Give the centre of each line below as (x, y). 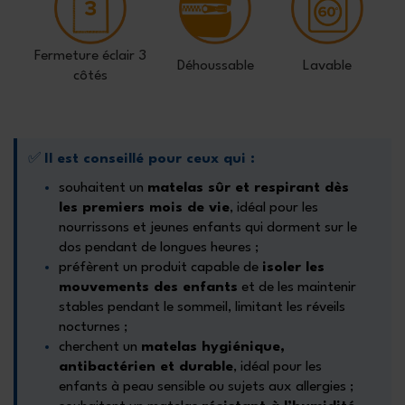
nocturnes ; (94, 328)
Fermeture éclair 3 (90, 56)
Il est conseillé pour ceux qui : (150, 160)
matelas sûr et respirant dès (248, 188)
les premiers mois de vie (144, 208)
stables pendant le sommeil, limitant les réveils (202, 308)
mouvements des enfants (148, 288)
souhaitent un (103, 188)
